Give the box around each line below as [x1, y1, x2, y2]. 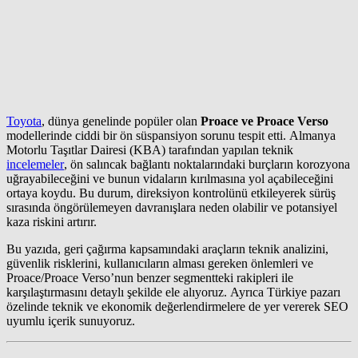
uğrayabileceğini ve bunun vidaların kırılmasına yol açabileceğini [6, 171, 333, 185]
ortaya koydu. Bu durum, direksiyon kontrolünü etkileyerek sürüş [6, 185, 336, 200]
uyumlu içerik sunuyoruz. [6, 313, 135, 328]
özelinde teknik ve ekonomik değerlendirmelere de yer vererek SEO [6, 299, 348, 313]
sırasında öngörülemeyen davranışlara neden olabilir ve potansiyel [6, 200, 337, 214]
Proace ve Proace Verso [201, 113, 328, 128]
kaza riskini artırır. [6, 214, 97, 229]
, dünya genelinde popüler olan [42, 113, 201, 128]
